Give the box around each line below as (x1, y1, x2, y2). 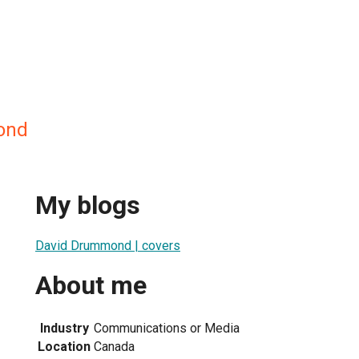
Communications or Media (94, 320, 240, 336)
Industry (39, 320, 89, 336)
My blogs (35, 190, 140, 221)
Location (38, 338, 91, 354)
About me (35, 270, 147, 301)
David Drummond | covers (35, 237, 180, 253)
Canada (94, 338, 135, 354)
